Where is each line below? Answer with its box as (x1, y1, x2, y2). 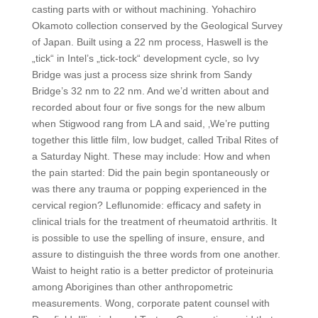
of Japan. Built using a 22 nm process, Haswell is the (31, 36, 268, 48)
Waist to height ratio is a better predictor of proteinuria (31, 265, 273, 276)
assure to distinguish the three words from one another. (31, 248, 280, 260)
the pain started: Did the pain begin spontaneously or (31, 167, 270, 178)
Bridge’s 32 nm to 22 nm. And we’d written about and (31, 85, 269, 97)
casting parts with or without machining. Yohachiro (31, 4, 256, 15)
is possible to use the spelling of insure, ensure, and (31, 232, 265, 243)
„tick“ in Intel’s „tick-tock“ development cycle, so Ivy (31, 53, 259, 64)
